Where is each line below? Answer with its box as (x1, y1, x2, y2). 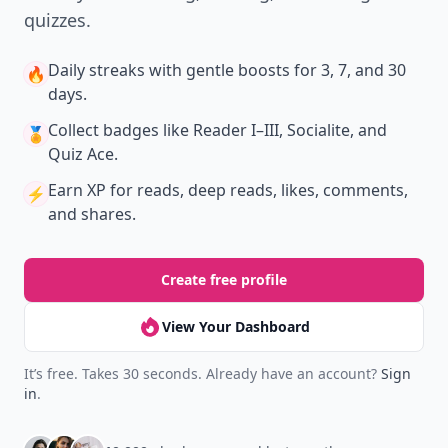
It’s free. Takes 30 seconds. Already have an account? (24, 364, 381, 383)
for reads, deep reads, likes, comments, (106, 179, 408, 201)
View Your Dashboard (162, 317, 310, 336)
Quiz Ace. (48, 143, 118, 165)
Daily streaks (48, 59, 145, 81)
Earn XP (48, 179, 106, 201)
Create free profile (161, 270, 287, 289)
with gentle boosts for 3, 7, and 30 (145, 59, 406, 81)
